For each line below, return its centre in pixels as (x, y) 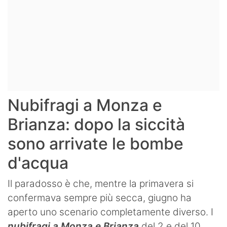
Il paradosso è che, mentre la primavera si (101, 184)
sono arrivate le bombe (96, 144)
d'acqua (42, 163)
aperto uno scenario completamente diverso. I (110, 212)
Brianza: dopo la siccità (96, 125)
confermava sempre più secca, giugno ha (100, 198)
